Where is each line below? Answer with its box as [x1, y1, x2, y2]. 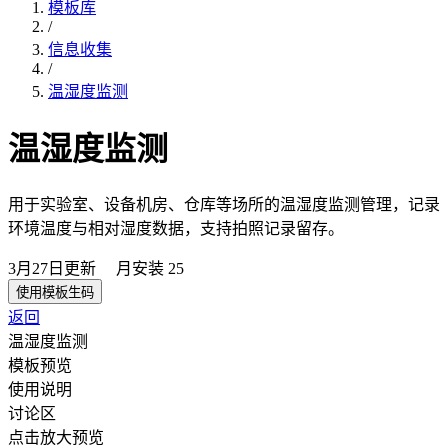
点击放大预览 [8, 428, 104, 446]
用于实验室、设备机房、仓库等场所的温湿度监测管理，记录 [8, 195, 440, 213]
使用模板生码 [16, 284, 94, 300]
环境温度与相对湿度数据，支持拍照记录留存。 [8, 219, 344, 237]
